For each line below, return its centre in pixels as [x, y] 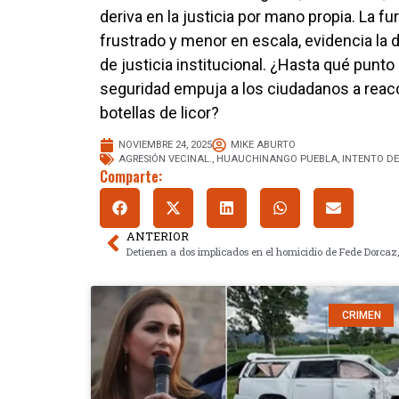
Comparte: [131, 176]
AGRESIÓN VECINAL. [165, 159]
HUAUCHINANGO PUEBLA [277, 159]
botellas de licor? [159, 113]
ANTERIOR [158, 236]
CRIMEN [361, 315]
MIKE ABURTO [263, 144]
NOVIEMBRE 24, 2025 [165, 144]
